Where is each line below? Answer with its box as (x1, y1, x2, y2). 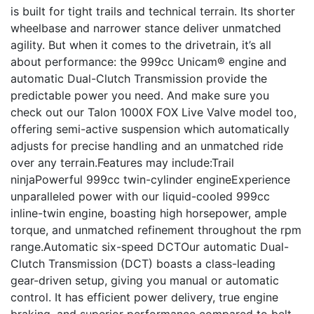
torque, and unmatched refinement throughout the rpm (11, 223, 301, 237)
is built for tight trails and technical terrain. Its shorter (11, 4, 295, 18)
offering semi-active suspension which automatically (11, 122, 289, 136)
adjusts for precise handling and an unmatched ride (11, 139, 283, 153)
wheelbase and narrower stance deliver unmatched (11, 21, 281, 35)
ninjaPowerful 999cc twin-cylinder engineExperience (11, 172, 290, 186)
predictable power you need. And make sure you (11, 88, 269, 102)
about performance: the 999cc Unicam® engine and (11, 55, 287, 69)
